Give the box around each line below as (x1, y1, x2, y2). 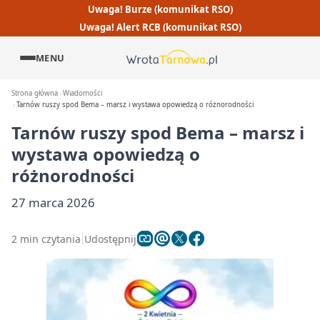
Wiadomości (63, 89, 103, 98)
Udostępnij (84, 231, 136, 246)
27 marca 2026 (11, 194, 95, 211)
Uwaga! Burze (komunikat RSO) (87, 2, 233, 16)
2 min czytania (11, 231, 81, 246)
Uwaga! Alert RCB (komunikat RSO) (79, 21, 241, 34)
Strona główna (11, 89, 58, 98)
